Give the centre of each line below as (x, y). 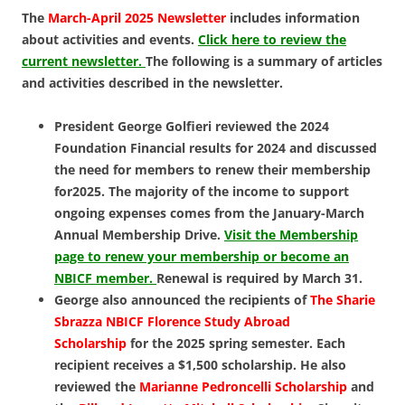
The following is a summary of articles (264, 61)
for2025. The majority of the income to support (202, 192)
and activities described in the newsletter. (154, 83)
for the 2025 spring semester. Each (236, 344)
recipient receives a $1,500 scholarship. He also (200, 365)
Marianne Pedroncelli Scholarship (243, 387)
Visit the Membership (291, 235)
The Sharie (341, 300)
